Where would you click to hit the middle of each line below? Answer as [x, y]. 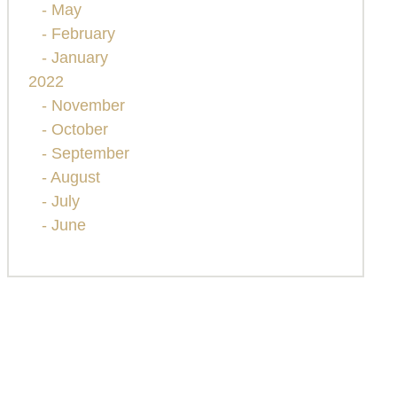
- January [74, 58]
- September [85, 154]
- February [78, 34]
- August [70, 178]
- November [83, 106]
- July [60, 202]
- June [63, 226]
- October [74, 130]
